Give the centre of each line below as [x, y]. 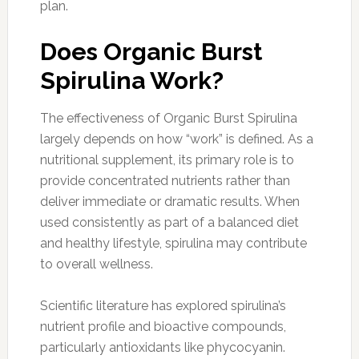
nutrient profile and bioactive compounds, [163, 326]
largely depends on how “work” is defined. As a [176, 139]
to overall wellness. [96, 264]
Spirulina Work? [131, 80]
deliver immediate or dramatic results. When [169, 201]
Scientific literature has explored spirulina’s [163, 305]
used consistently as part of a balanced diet [169, 222]
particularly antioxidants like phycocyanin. [162, 347]
